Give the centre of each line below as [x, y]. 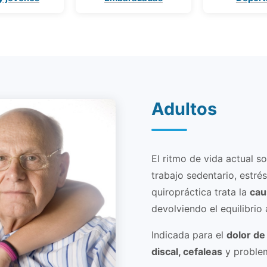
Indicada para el [189, 235]
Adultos [184, 109]
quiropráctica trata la [201, 192]
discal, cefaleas [187, 252]
